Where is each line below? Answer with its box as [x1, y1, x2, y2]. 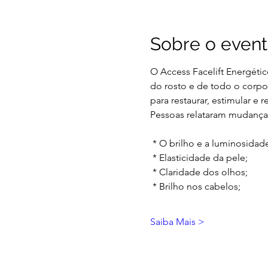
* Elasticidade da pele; [152, 152, 248, 163]
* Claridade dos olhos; [152, 166, 248, 178]
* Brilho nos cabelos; [152, 181, 240, 192]
